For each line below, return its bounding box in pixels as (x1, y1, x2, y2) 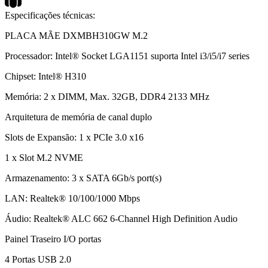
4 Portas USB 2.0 (5, 254, 71, 264)
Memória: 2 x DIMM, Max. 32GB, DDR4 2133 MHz (5, 91, 209, 102)
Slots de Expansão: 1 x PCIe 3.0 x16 (5, 132, 144, 142)
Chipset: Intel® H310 (5, 71, 86, 81)
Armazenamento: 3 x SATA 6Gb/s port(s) (5, 172, 162, 183)
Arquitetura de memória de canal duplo (5, 111, 152, 122)
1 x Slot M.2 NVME (5, 152, 83, 163)
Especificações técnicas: (5, 10, 95, 20)
